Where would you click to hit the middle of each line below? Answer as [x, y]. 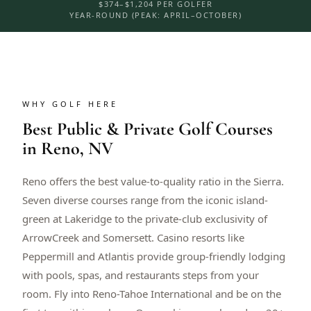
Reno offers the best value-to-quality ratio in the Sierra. [153, 182]
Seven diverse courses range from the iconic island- [145, 200]
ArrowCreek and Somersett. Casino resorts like [133, 238]
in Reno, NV [68, 149]
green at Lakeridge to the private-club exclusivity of [145, 219]
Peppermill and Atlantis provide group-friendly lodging [154, 257]
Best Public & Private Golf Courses [148, 129]
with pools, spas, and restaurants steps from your [141, 275]
